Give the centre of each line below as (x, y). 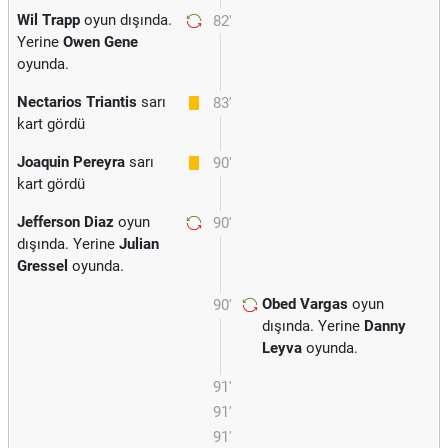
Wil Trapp (48, 20)
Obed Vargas (305, 304)
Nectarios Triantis (77, 102)
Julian (139, 244)
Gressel (42, 266)
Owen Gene (100, 42)
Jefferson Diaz (65, 222)
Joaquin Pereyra (71, 162)
